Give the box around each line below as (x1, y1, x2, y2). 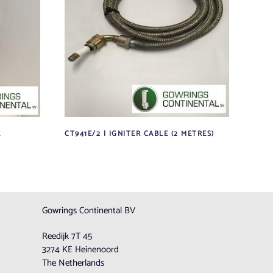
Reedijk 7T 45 (42, 229, 93, 244)
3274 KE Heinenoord (42, 242, 119, 257)
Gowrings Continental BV (42, 203, 136, 218)
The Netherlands (42, 255, 105, 271)
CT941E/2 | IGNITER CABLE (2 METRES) (65, 127, 214, 140)
